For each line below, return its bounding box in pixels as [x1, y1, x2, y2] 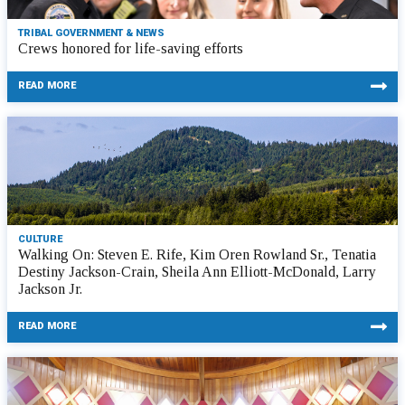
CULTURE [18, 233, 62, 245]
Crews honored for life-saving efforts [18, 41, 243, 56]
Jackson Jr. [18, 281, 82, 297]
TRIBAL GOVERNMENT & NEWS [18, 27, 165, 39]
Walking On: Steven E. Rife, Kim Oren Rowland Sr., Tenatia [18, 247, 376, 262]
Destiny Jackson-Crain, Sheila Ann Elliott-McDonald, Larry [18, 264, 376, 279]
